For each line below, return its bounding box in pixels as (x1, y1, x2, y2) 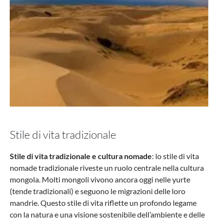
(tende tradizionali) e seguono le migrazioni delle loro (10, 186, 185, 196)
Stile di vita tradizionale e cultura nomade (10, 151, 152, 161)
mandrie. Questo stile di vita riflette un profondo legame (10, 198, 197, 207)
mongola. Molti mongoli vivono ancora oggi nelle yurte (10, 175, 190, 184)
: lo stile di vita (152, 151, 199, 161)
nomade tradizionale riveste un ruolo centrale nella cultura (10, 163, 204, 172)
